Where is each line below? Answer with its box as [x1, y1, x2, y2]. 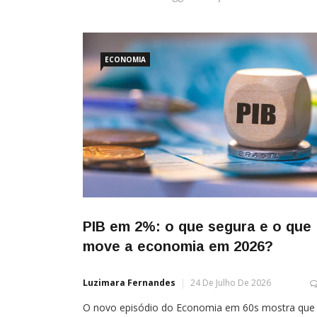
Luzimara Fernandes [83, 277, 175, 289]
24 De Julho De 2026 [190, 277, 271, 289]
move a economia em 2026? [83, 238, 273, 255]
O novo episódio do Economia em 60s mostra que [83, 301, 315, 315]
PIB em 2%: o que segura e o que [83, 219, 311, 235]
